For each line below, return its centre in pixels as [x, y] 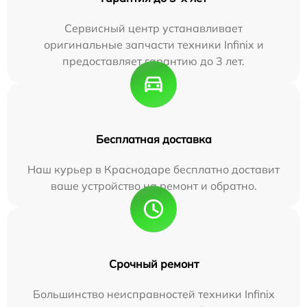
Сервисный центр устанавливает [153, 28]
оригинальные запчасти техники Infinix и [153, 45]
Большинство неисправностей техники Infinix [153, 294]
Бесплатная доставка [153, 139]
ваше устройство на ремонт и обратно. [153, 186]
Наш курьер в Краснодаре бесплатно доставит [153, 170]
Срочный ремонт [153, 264]
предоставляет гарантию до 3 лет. [153, 61]
